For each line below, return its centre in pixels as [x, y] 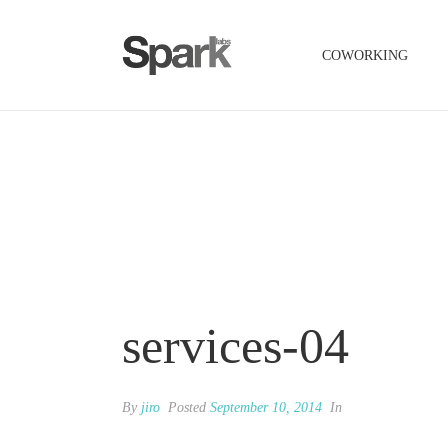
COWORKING [365, 56]
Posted [187, 407]
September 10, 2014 [266, 407]
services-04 [235, 346]
